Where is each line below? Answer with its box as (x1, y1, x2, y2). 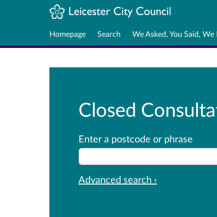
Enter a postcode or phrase (78, 132, 193, 144)
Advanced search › (78, 173, 157, 185)
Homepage (49, 29, 86, 38)
